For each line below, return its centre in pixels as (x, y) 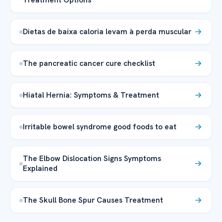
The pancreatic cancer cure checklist (89, 63)
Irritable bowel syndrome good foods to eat (100, 127)
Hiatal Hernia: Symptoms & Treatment (91, 95)
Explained (40, 168)
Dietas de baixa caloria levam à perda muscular (107, 32)
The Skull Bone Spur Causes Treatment (93, 200)
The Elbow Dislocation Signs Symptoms (92, 159)
